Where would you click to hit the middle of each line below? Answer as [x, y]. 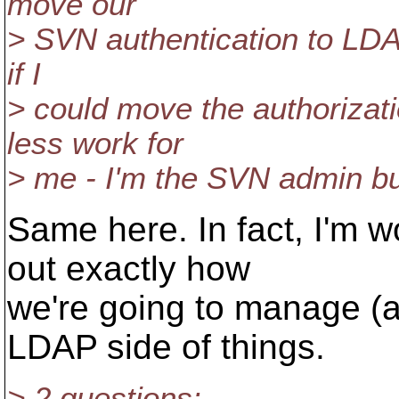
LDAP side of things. [166, 347]
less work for [95, 143]
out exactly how [129, 269]
